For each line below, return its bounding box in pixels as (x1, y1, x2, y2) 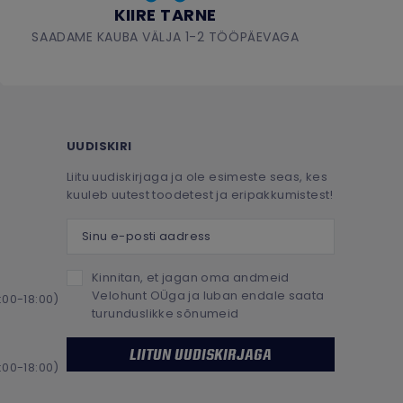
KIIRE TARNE (113, 3, 217, 26)
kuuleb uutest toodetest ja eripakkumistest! (67, 185, 334, 203)
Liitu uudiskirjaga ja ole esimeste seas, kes (67, 167, 328, 185)
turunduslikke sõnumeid (92, 304, 239, 322)
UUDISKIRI (67, 137, 132, 155)
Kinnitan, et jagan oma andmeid (92, 268, 290, 286)
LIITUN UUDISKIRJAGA (130, 343, 272, 365)
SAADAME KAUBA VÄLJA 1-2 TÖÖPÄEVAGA (31, 27, 300, 46)
